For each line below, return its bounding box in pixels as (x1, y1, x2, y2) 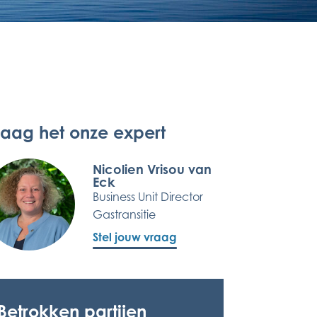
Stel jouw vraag (93, 230, 177, 244)
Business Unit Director (93, 190, 203, 204)
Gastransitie (93, 207, 156, 221)
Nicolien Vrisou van (93, 161, 212, 177)
